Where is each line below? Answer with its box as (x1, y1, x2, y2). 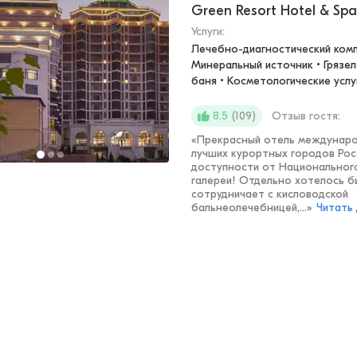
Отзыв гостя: (272, 108, 340, 123)
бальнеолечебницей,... (191, 201, 307, 214)
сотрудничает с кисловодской (191, 187, 348, 201)
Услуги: (191, 25, 225, 38)
